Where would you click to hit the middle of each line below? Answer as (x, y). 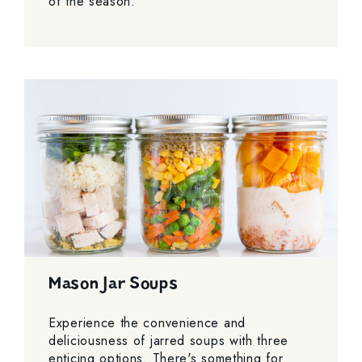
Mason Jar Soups (114, 283)
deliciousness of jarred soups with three (168, 340)
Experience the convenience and (147, 322)
